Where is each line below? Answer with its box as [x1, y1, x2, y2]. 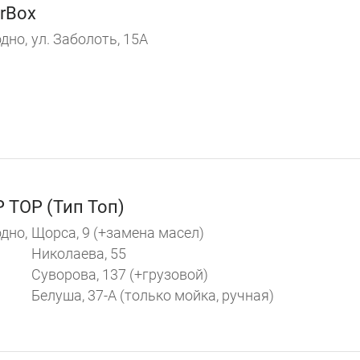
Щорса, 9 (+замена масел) [31, 223, 204, 241]
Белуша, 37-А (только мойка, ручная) [31, 286, 274, 304]
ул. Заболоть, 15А [31, 31, 148, 48]
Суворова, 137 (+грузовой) [31, 265, 208, 283]
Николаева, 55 [31, 244, 126, 262]
